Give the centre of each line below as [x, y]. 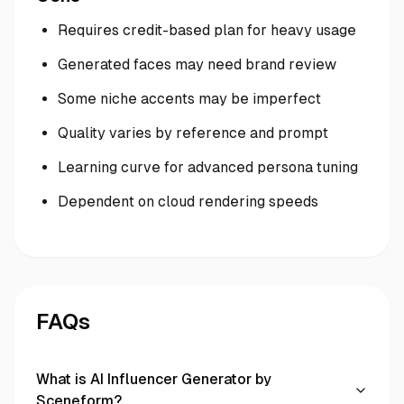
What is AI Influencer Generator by [154, 379]
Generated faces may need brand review [197, 64]
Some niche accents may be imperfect [189, 99]
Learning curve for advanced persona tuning [208, 167]
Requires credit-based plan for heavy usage [207, 30]
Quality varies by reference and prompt [193, 133]
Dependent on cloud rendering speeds [188, 202]
